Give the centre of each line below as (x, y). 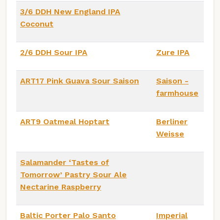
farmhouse (177, 93)
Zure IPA (173, 52)
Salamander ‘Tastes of (65, 162)
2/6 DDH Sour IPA (54, 52)
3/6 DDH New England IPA (70, 11)
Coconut (37, 24)
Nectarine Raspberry (61, 187)
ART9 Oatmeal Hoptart (65, 121)
